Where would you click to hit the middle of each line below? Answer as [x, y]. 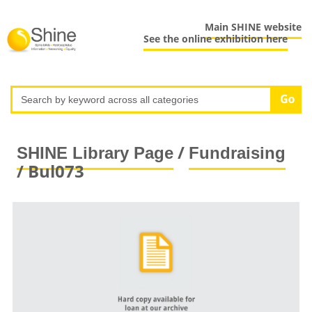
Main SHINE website [253, 27]
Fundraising [237, 153]
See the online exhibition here [216, 39]
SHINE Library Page [95, 153]
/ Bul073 [50, 171]
